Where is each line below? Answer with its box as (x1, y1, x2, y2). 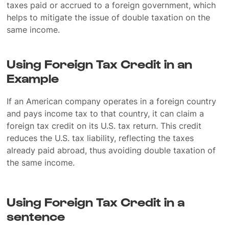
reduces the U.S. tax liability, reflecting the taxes (7, 133, 194, 143)
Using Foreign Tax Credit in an (7, 56, 193, 71)
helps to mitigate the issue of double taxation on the (7, 12, 211, 22)
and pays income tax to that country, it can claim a (7, 108, 204, 119)
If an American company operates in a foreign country (7, 96, 217, 106)
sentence (7, 209, 65, 223)
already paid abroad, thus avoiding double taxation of (7, 145, 216, 155)
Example (7, 71, 59, 85)
